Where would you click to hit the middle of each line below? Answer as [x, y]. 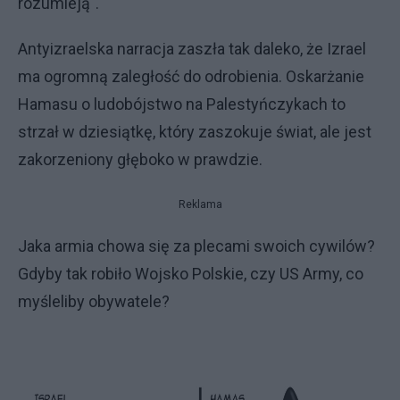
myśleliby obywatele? [94, 302]
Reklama [200, 205]
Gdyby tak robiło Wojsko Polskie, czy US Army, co [191, 274]
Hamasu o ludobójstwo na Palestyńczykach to [182, 104]
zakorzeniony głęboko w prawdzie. [140, 160]
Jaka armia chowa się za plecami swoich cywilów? [196, 246]
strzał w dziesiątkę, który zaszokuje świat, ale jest [195, 132]
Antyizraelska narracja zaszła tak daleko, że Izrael [192, 49]
